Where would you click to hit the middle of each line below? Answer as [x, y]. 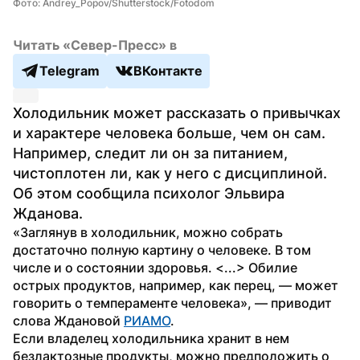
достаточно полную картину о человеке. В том [162, 250]
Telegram [70, 71]
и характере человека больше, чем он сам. [169, 133]
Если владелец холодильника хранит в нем [151, 338]
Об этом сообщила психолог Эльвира [149, 193]
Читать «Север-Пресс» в [95, 45]
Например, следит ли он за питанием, [150, 153]
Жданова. [48, 213]
